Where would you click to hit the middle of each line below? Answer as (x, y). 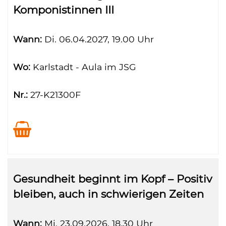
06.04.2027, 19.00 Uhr (105, 39)
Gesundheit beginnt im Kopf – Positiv (112, 179)
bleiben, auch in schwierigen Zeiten (108, 194)
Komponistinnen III (64, 10)
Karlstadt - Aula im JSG (83, 67)
